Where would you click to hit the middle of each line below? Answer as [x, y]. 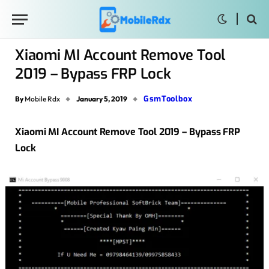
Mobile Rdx [42, 98]
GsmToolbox [168, 99]
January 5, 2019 [102, 98]
